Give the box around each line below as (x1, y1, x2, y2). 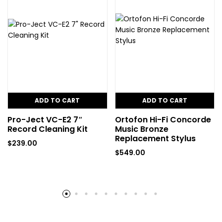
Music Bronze (114, 123, 168, 135)
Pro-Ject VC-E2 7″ (7, 113, 83, 125)
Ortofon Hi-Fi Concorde (114, 113, 211, 125)
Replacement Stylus (114, 132, 196, 144)
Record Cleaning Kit (7, 123, 88, 135)
